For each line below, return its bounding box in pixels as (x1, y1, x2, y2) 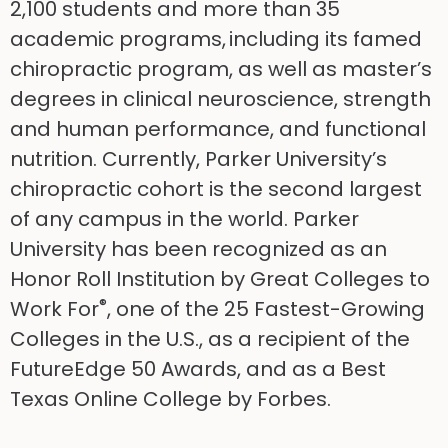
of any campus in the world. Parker (10, 205, 359, 234)
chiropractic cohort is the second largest (10, 175, 422, 204)
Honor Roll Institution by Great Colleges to (10, 265, 430, 294)
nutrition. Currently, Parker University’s (10, 145, 387, 174)
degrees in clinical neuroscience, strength (10, 85, 431, 114)
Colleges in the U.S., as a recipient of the (10, 325, 410, 354)
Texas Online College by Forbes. (10, 385, 331, 414)
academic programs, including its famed (10, 25, 422, 54)
